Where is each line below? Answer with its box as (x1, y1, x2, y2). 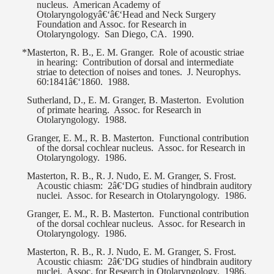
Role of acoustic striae (159, 47, 244, 58)
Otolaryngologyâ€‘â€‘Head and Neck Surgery (37, 9, 216, 20)
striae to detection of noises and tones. (37, 67, 182, 78)
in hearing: (37, 57, 78, 68)
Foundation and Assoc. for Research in (37, 19, 187, 30)
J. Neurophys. (187, 67, 241, 78)
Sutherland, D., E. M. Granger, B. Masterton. (27, 95, 201, 106)
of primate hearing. (37, 105, 109, 116)
